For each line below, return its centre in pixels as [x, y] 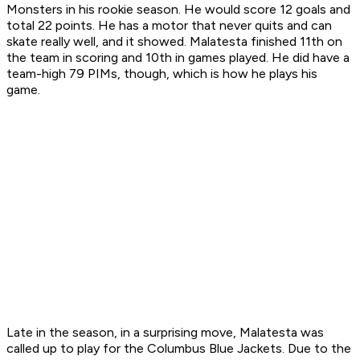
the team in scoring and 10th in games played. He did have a [178, 58]
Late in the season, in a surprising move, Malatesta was [165, 333]
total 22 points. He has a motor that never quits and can [169, 26]
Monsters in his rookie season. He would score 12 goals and [178, 10]
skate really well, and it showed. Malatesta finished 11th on [174, 42]
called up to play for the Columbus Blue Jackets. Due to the [179, 349]
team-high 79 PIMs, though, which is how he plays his [162, 74]
